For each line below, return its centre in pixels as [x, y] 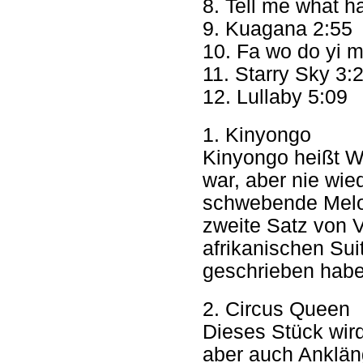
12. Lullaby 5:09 [275, 97]
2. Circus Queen [276, 309]
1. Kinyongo [257, 135]
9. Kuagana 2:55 [278, 29]
